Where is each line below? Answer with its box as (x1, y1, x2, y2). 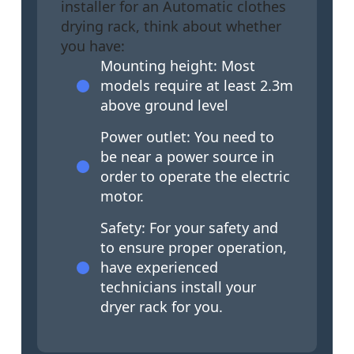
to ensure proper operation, (100, 238, 287, 258)
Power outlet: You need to (100, 127, 274, 147)
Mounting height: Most (100, 56, 255, 76)
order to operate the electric (100, 167, 290, 186)
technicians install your (100, 277, 256, 297)
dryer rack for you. (100, 297, 223, 317)
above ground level (100, 96, 228, 115)
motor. (100, 186, 144, 206)
